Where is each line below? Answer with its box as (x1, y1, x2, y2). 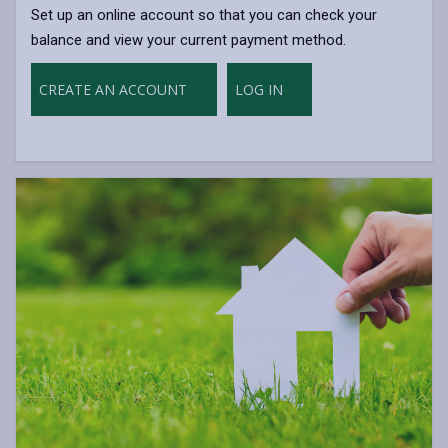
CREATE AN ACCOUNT (39, 79, 191, 99)
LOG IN (234, 79, 287, 99)
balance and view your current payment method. (31, 30, 346, 49)
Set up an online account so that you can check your (31, 5, 377, 24)
